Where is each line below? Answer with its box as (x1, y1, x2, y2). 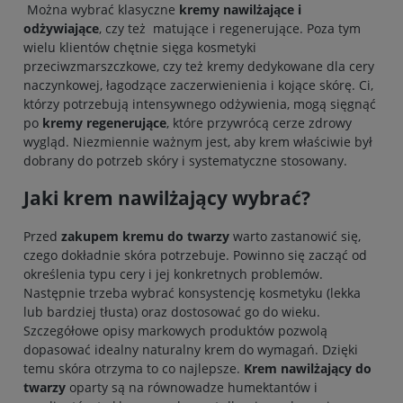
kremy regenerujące (42, 113, 166, 131)
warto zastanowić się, (229, 227, 361, 245)
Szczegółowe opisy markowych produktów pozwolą (23, 321, 327, 339)
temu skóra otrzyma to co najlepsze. (23, 359, 244, 377)
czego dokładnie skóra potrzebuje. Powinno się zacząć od (23, 246, 367, 264)
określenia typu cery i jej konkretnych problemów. (23, 264, 323, 282)
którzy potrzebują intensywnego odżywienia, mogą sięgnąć (23, 94, 376, 112)
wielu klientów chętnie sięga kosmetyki (23, 38, 256, 56)
